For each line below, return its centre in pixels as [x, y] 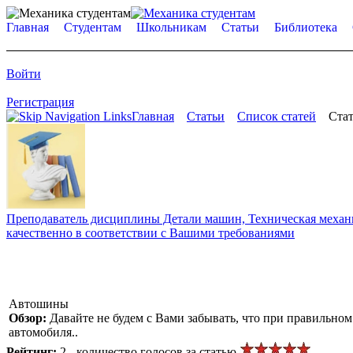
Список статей [277, 116]
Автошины [39, 303]
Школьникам [171, 27]
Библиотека [306, 27]
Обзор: [29, 318]
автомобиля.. [43, 332]
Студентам [93, 27]
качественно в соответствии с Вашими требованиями [150, 232]
